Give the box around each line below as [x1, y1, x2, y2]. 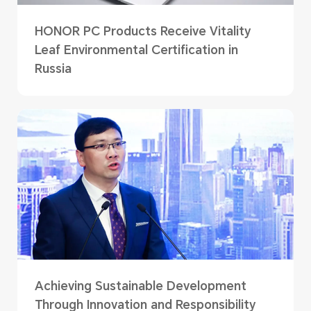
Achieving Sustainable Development [34, 279, 246, 294]
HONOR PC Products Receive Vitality [34, 24, 251, 39]
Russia [34, 62, 72, 76]
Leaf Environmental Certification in [34, 43, 238, 58]
